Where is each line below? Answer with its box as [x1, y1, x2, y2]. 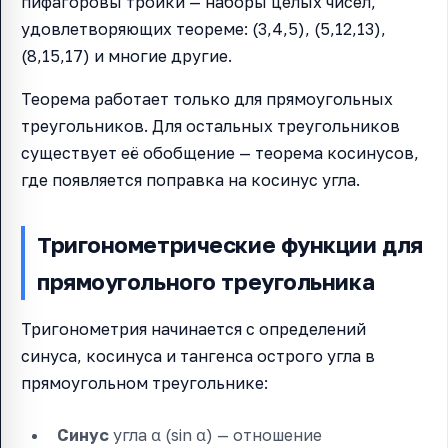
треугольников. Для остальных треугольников [21, 116, 400, 137]
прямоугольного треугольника [37, 268, 375, 296]
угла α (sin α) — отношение [109, 425, 322, 446]
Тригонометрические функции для [37, 231, 423, 259]
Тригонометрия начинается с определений [21, 319, 366, 340]
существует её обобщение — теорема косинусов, [21, 143, 419, 164]
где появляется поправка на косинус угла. [21, 170, 360, 191]
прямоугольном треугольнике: [21, 373, 268, 394]
